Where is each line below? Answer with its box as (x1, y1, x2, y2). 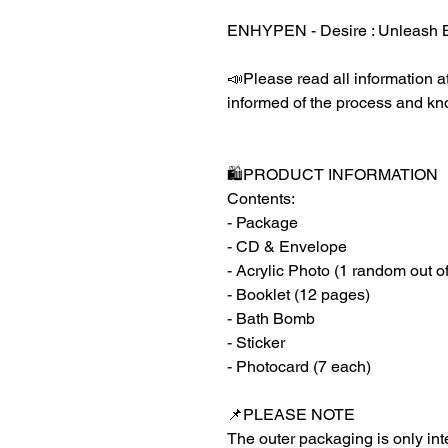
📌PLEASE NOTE (227, 405, 355, 425)
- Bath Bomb (227, 309, 315, 329)
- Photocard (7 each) (227, 357, 371, 377)
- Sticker (227, 333, 285, 353)
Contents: (227, 189, 295, 209)
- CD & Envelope (227, 237, 347, 257)
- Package (227, 213, 298, 233)
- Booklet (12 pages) (227, 285, 370, 305)
